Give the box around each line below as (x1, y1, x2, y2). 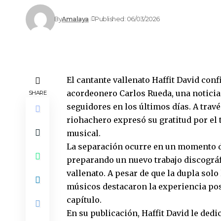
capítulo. (67, 194, 102, 205)
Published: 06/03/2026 (95, 15, 160, 23)
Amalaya (62, 15, 89, 23)
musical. (67, 128, 101, 138)
